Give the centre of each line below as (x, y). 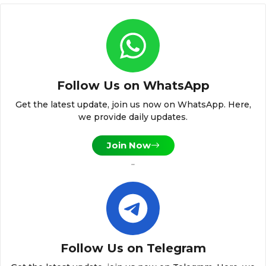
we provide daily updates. (133, 117)
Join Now (129, 145)
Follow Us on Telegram (133, 248)
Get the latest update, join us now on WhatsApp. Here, (133, 104)
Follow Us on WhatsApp (133, 85)
